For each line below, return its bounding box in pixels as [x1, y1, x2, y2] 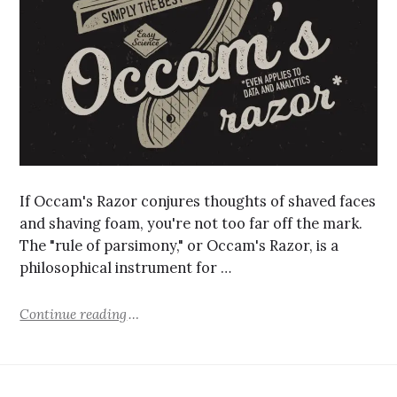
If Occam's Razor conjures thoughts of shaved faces [19, 192, 377, 211]
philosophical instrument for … [19, 259, 232, 277]
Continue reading [19, 305, 128, 323]
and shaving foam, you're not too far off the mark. [19, 214, 363, 233]
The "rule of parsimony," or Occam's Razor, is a [19, 237, 339, 255]
